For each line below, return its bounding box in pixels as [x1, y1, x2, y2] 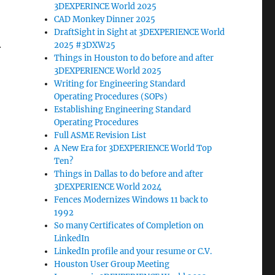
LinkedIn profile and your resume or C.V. [54, 246, 212, 257]
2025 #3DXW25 [54, 39, 116, 50]
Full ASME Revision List [54, 130, 147, 141]
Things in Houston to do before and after [54, 52, 214, 63]
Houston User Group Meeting [54, 258, 170, 269]
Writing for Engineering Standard [54, 78, 186, 89]
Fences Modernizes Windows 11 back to [54, 194, 209, 205]
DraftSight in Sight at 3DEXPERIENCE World [54, 26, 225, 37]
